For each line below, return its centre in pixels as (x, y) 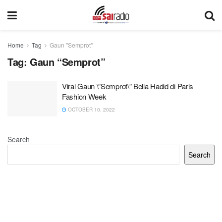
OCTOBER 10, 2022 (91, 110)
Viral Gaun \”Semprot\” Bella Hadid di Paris (128, 86)
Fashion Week (84, 96)
